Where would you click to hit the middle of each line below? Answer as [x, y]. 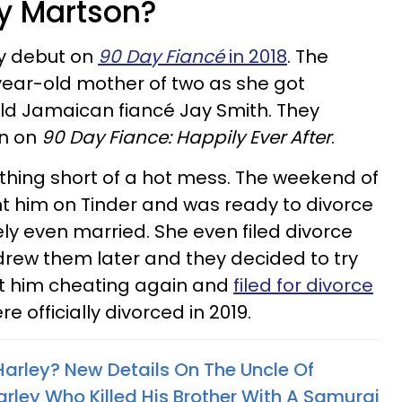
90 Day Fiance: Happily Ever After [186, 137]
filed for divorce [303, 285]
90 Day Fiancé [161, 57]
